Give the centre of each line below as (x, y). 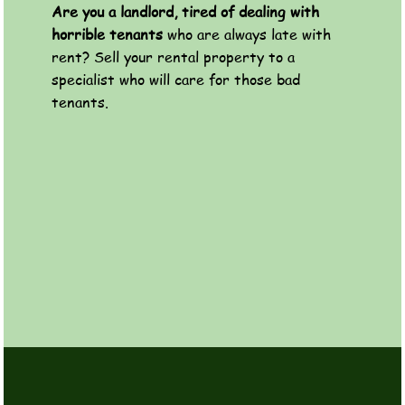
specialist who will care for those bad (175, 80)
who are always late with (246, 35)
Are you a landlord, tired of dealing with (185, 12)
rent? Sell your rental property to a (173, 57)
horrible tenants (107, 35)
